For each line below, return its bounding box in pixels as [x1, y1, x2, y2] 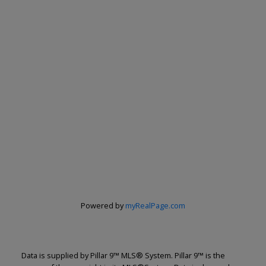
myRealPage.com [125, 200, 185, 211]
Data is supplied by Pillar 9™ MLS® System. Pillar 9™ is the [21, 250, 225, 261]
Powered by [81, 200, 125, 211]
